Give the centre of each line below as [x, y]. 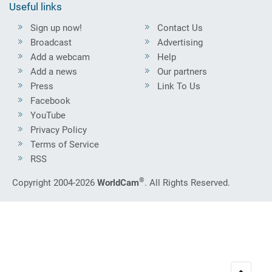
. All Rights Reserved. [187, 182]
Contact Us [180, 28]
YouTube [48, 115]
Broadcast [51, 42]
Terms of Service [65, 144]
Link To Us [179, 86]
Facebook [50, 100]
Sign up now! [56, 28]
